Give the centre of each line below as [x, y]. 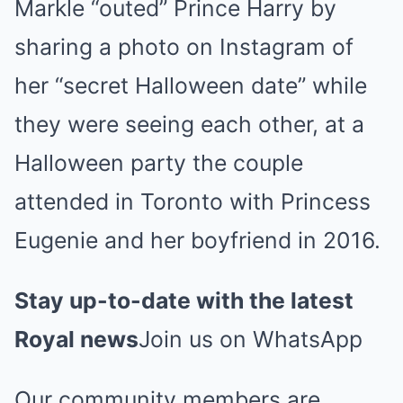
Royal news [76, 339]
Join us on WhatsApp [251, 339]
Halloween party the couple [159, 163]
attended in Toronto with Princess [193, 201]
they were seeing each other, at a [189, 124]
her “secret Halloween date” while [191, 85]
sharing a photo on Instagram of [184, 47]
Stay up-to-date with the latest [184, 300]
